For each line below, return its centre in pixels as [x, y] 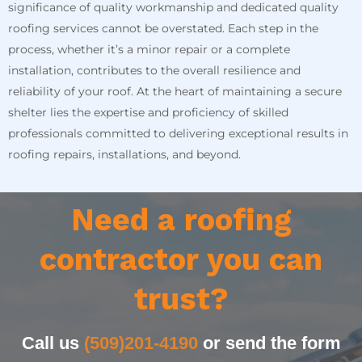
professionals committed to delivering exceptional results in [178, 133]
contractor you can [181, 259]
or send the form [269, 343]
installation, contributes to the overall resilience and [154, 70]
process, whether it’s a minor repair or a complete [149, 49]
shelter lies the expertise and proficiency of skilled [148, 112]
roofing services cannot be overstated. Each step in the [163, 28]
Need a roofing [181, 219]
